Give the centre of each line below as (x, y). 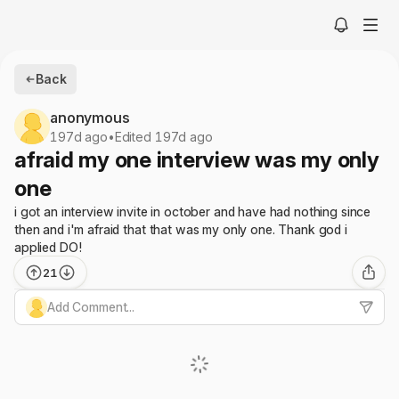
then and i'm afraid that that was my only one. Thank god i (181, 229)
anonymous (90, 118)
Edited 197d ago (163, 137)
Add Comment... (91, 307)
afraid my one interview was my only (197, 160)
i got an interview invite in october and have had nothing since (193, 212)
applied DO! (48, 247)
